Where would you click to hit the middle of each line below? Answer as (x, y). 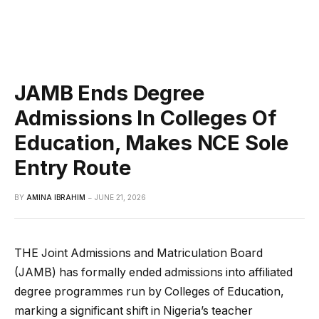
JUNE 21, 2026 (120, 197)
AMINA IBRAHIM (56, 197)
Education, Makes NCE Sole (151, 142)
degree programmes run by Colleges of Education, (149, 291)
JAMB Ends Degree (109, 93)
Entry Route (73, 167)
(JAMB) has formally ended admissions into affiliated (153, 272)
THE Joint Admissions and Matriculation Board (138, 253)
